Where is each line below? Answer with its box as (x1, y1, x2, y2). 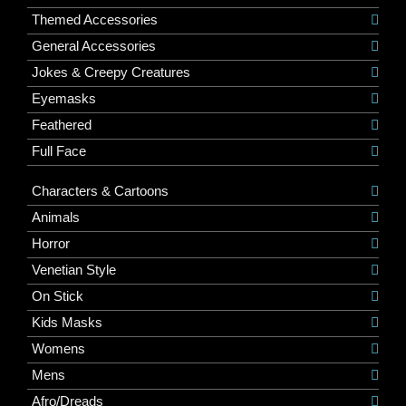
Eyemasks (32, 90, 96, 106)
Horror (32, 235, 70, 251)
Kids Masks (32, 314, 102, 330)
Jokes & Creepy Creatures (32, 63, 190, 80)
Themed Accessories (32, 11, 158, 27)
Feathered (32, 116, 92, 132)
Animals (32, 208, 80, 225)
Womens (32, 340, 85, 356)
